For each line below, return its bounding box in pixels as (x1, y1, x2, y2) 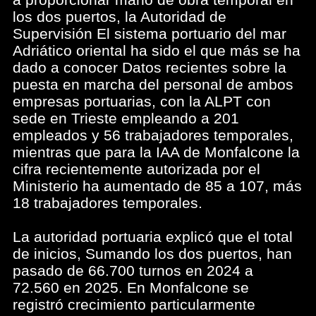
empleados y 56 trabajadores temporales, (13, 127, 293, 143)
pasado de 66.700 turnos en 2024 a (13, 262, 253, 279)
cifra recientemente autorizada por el (13, 161, 260, 177)
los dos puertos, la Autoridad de (13, 8, 226, 25)
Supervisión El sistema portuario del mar (13, 25, 286, 42)
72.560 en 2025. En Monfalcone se (13, 279, 249, 296)
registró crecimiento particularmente (13, 296, 255, 312)
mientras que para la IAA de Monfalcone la (13, 144, 300, 160)
